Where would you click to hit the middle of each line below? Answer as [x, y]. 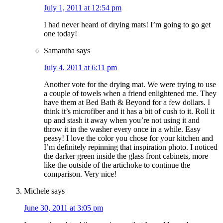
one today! [60, 34]
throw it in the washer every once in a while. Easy [122, 129]
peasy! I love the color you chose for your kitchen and [128, 138]
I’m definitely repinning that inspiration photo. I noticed [131, 147]
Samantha [59, 51]
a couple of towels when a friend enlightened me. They [130, 94]
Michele [37, 191]
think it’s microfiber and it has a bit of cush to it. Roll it [129, 111]
